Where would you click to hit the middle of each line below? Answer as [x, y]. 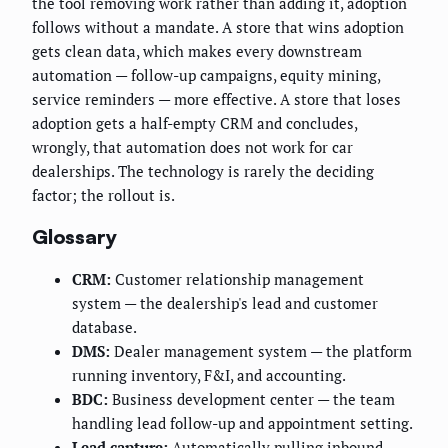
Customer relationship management [237, 278]
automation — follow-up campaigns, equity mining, [206, 75]
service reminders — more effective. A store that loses [216, 99]
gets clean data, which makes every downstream [197, 51]
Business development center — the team [251, 398]
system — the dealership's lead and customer [225, 302]
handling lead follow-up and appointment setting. [242, 422]
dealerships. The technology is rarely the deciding [203, 171]
